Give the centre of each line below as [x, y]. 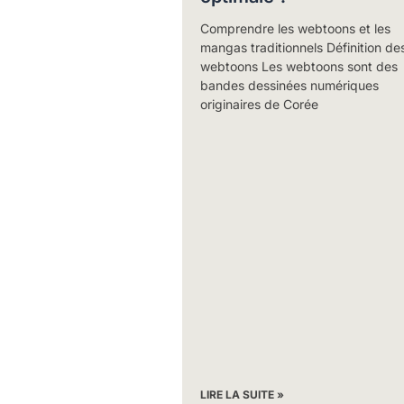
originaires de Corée [259, 104]
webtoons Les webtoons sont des [298, 66]
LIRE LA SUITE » [242, 394]
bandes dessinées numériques [289, 85]
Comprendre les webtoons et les [295, 28]
